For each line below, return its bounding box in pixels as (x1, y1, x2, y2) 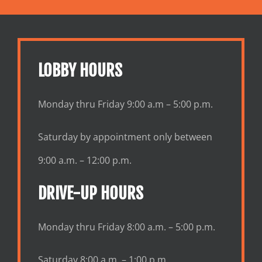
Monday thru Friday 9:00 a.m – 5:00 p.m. (37, 98, 213, 111)
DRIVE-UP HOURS (37, 183, 143, 204)
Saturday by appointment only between (37, 130, 212, 144)
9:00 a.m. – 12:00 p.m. (37, 154, 132, 167)
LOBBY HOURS (37, 60, 122, 81)
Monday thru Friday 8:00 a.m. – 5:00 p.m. (37, 220, 215, 234)
